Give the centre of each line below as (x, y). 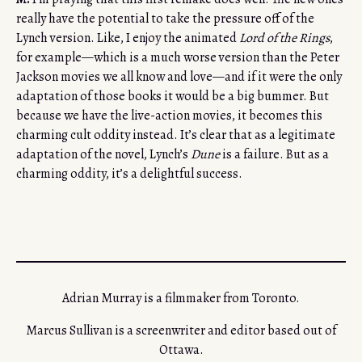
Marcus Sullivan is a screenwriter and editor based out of (181, 331)
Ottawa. (181, 350)
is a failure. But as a (274, 155)
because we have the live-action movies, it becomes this (169, 116)
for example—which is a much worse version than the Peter (178, 58)
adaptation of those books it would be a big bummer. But (173, 97)
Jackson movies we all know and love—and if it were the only (179, 77)
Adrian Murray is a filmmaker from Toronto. (181, 299)
